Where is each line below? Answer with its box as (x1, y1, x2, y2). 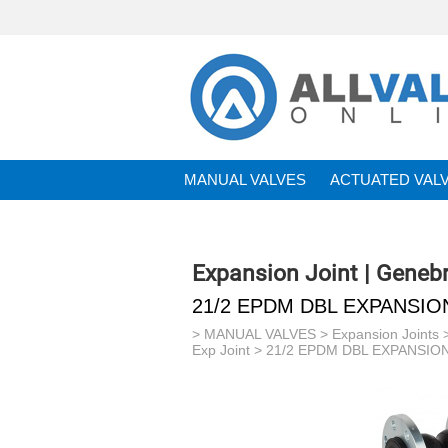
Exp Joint (192, 342, 250, 358)
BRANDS (184, 212, 247, 228)
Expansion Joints (332, 326, 439, 342)
